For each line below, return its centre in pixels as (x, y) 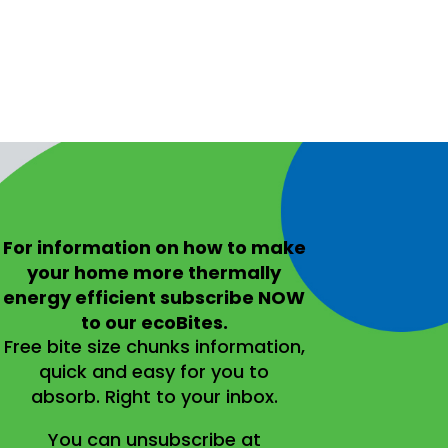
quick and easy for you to (154, 372)
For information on (92, 248)
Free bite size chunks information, (154, 347)
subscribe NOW (233, 298)
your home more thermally (154, 273)
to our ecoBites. (154, 323)
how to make (244, 248)
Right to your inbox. (191, 397)
